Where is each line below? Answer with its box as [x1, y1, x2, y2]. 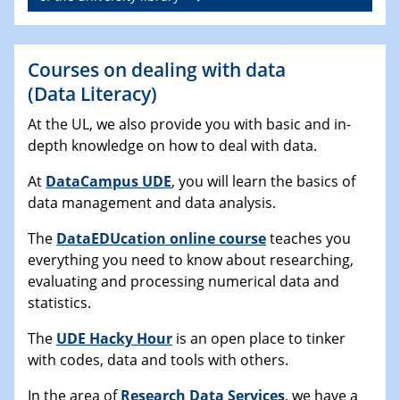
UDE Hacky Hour [56, 329, 172, 349]
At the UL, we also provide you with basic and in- [28, 114, 351, 135]
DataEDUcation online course [56, 229, 266, 249]
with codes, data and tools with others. [28, 350, 288, 371]
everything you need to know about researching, [28, 250, 354, 271]
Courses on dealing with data [28, 57, 286, 83]
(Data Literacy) [28, 81, 157, 107]
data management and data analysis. [28, 193, 276, 213]
